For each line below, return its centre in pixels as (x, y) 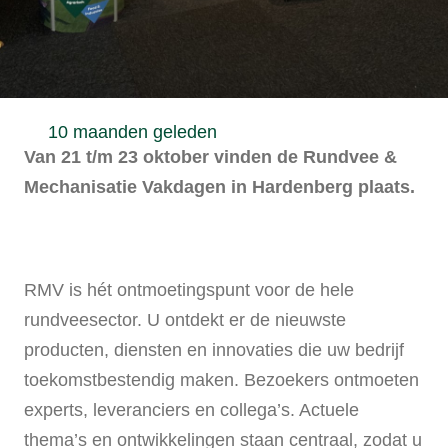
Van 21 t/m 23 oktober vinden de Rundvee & (210, 157)
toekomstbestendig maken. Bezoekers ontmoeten (221, 380)
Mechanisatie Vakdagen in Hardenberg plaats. (219, 187)
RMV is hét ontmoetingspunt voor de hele (189, 290)
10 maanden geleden (132, 132)
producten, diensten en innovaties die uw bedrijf (214, 350)
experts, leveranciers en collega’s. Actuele (191, 410)
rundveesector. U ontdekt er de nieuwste (185, 320)
